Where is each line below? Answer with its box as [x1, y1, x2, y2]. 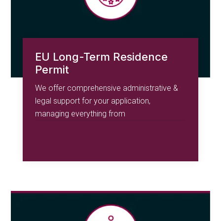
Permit [35, 63, 70, 76]
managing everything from [35, 109, 126, 118]
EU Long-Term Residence [35, 50, 168, 63]
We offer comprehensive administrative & [35, 83, 179, 93]
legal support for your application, [35, 96, 151, 106]
